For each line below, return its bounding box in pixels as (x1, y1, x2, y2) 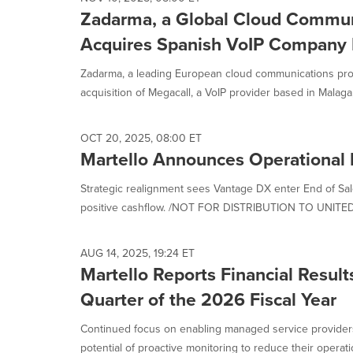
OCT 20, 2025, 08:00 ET (80, 130, 202, 147)
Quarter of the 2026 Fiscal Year (80, 286, 336, 313)
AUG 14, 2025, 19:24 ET (80, 245, 195, 262)
